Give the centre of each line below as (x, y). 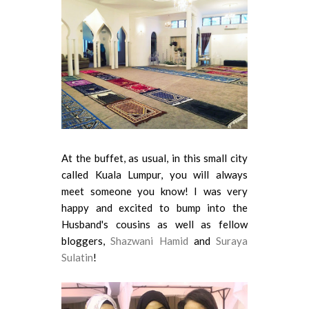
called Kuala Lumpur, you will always (154, 174)
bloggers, (86, 240)
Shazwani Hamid (149, 240)
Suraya (232, 240)
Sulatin (77, 257)
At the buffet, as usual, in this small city (154, 158)
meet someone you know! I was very (154, 191)
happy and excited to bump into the (154, 207)
